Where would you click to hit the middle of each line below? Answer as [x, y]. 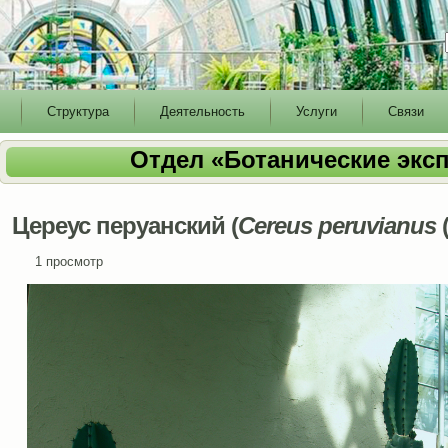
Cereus [274, 225]
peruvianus [376, 225]
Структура [78, 111]
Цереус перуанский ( [124, 225]
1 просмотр [68, 261]
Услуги [316, 111]
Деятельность [202, 111]
